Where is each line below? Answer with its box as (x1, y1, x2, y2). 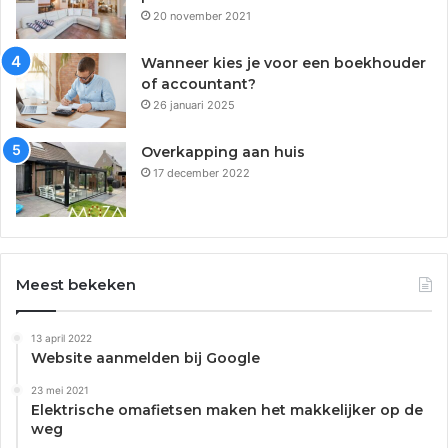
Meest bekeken (16, 274, 136, 294)
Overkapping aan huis (141, 142, 305, 161)
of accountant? (141, 74, 256, 93)
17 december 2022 (153, 165, 250, 180)
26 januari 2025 (153, 97, 235, 112)
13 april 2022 (31, 331, 92, 344)
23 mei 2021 (31, 383, 89, 396)
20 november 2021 (153, 8, 251, 23)
